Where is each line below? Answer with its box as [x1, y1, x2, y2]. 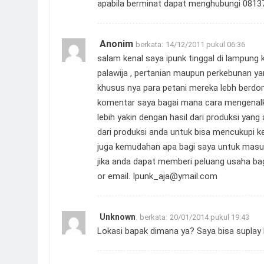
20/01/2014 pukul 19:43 [170, 212, 249, 222]
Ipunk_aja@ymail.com [133, 170, 217, 181]
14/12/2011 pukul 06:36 [166, 39, 245, 49]
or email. [97, 170, 133, 181]
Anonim [100, 38, 133, 49]
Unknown [100, 212, 136, 222]
